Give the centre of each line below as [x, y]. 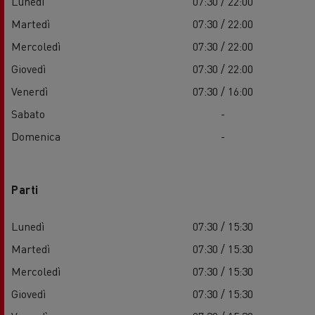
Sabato [28, 114]
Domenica [36, 136]
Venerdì [30, 91]
